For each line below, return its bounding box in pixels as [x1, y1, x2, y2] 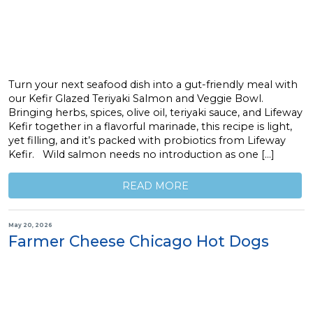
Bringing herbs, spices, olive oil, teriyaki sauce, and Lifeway [8, 105, 303, 119]
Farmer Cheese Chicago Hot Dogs [8, 231, 269, 250]
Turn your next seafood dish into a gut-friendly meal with [8, 78, 298, 91]
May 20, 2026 [8, 221, 52, 229]
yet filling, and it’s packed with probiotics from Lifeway [8, 133, 286, 147]
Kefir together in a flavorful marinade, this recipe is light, [8, 119, 292, 133]
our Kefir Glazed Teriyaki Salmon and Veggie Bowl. [8, 92, 263, 105]
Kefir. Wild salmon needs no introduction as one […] [8, 147, 275, 161]
